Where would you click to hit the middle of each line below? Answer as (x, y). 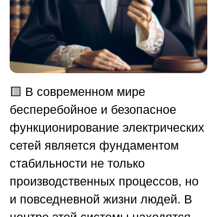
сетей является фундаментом (94, 146)
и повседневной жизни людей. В (101, 199)
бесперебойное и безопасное (93, 110)
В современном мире (85, 92)
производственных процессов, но (104, 181)
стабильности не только (77, 163)
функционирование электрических (107, 128)
